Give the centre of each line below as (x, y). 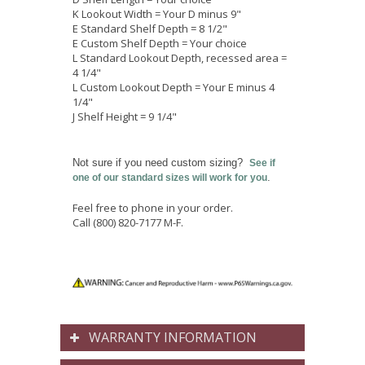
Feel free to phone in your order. (153, 207)
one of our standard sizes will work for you (170, 177)
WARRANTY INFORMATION (173, 337)
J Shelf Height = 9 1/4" (125, 116)
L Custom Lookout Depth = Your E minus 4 (174, 87)
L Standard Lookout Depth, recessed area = (180, 57)
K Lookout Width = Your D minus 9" (157, 13)
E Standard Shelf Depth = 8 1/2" (150, 28)
